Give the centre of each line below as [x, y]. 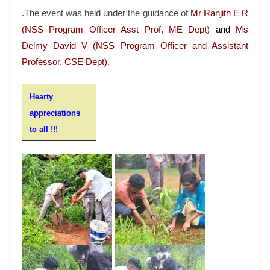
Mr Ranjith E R [219, 13]
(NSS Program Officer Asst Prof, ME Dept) [119, 30]
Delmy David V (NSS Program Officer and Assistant [135, 46]
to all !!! [44, 129]
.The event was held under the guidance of [106, 13]
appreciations [55, 113]
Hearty [41, 96]
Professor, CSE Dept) [64, 62]
